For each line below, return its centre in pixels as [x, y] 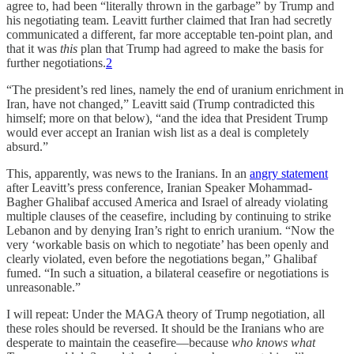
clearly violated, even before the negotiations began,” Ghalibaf [162, 258]
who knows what [273, 342]
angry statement [289, 173]
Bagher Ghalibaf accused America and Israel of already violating [167, 201]
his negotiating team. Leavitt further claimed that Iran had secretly [169, 20]
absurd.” [27, 146]
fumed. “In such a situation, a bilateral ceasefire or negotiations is [168, 273]
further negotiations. [56, 62]
